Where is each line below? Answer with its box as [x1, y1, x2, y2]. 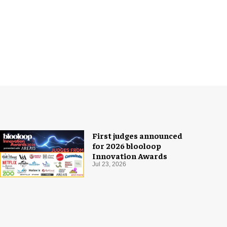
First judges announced [92, 130, 182, 141]
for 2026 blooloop [92, 140, 161, 151]
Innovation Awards [92, 150, 167, 161]
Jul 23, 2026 [92, 161, 126, 168]
